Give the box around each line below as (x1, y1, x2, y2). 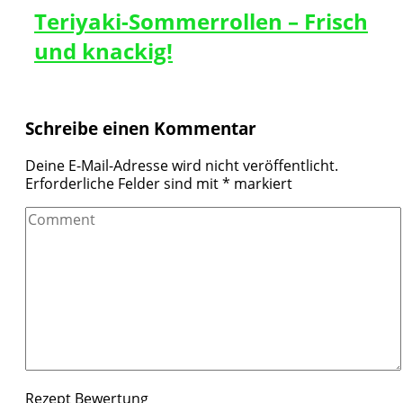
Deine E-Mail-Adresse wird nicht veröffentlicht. (25, 156, 338, 176)
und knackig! (34, 35, 173, 66)
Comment (24, 205, 92, 226)
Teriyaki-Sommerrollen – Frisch (34, 5, 368, 36)
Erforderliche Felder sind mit (25, 174, 222, 194)
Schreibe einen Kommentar (25, 117, 256, 140)
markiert (230, 174, 292, 194)
